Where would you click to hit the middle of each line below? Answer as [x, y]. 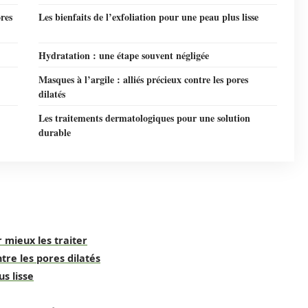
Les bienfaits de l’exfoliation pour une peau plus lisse [148, 17]
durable [55, 132]
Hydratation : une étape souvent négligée [124, 55]
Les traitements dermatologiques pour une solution [144, 118]
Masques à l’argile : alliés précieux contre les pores [143, 79]
